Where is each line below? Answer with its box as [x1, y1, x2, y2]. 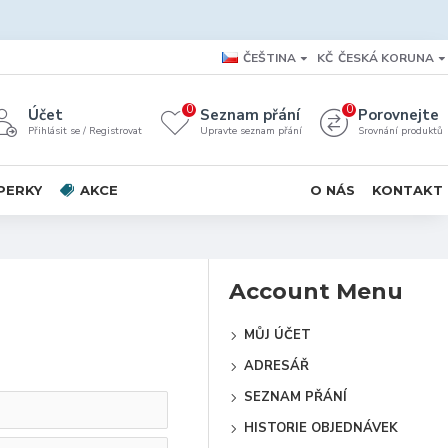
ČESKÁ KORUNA [338, 49, 434, 66]
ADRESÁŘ [244, 357, 309, 375]
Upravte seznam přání [200, 124, 302, 138]
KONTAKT [372, 181, 443, 198]
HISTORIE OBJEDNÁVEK [244, 419, 398, 437]
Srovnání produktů [358, 124, 443, 138]
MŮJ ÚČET [244, 326, 311, 344]
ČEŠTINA [243, 49, 296, 66]
